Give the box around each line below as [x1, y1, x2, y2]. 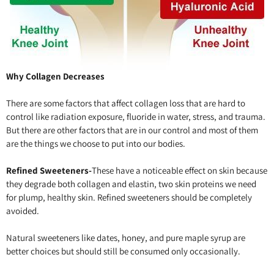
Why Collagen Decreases [6, 70, 105, 83]
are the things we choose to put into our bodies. [6, 138, 185, 150]
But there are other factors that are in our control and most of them [6, 124, 258, 136]
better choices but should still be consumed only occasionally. [6, 245, 240, 257]
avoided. [6, 205, 39, 217]
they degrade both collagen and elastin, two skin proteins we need [6, 178, 256, 190]
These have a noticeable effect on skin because [92, 165, 267, 177]
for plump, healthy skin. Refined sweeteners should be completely [6, 191, 252, 204]
